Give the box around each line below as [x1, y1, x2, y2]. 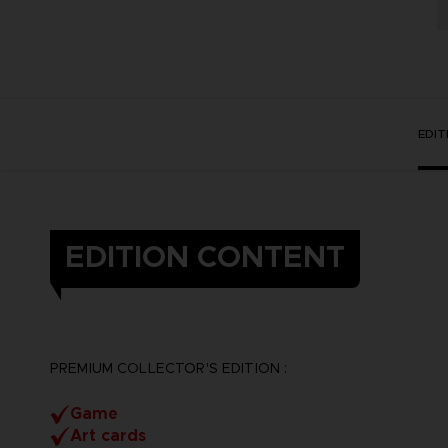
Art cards [69, 424, 147, 446]
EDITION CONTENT [65, 237, 345, 276]
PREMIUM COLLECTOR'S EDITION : [50, 358, 288, 377]
